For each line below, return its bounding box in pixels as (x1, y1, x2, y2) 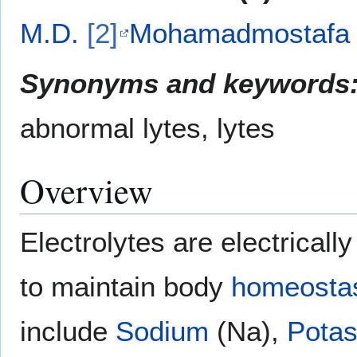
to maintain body (20, 270, 231, 302)
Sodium (116, 315, 209, 347)
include (20, 315, 116, 347)
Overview (20, 167, 153, 213)
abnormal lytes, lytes (20, 112, 275, 143)
